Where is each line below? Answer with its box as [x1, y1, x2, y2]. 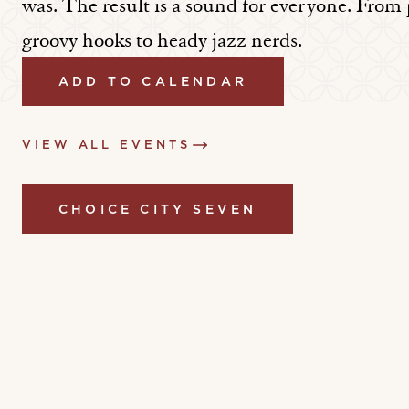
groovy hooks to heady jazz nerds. [22, 26, 302, 52]
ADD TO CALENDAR [58, 74, 247, 89]
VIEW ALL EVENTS [22, 138, 191, 152]
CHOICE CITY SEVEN [58, 202, 257, 216]
